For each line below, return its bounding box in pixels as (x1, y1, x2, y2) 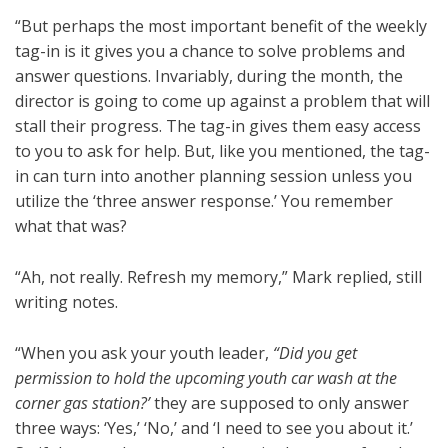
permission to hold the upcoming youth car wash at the (15, 367, 397, 390)
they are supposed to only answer (150, 392, 409, 415)
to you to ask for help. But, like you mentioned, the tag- (15, 140, 430, 163)
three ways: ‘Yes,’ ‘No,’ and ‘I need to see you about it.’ (15, 417, 413, 440)
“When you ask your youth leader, (15, 342, 273, 365)
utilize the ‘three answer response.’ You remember (15, 190, 393, 213)
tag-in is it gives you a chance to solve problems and (15, 40, 405, 63)
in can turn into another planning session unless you (15, 165, 412, 188)
